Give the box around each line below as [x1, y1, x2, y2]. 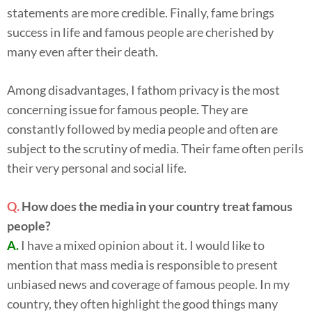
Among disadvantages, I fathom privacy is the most [7, 81, 280, 97]
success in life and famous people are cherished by [7, 24, 274, 40]
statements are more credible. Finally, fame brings [7, 4, 274, 20]
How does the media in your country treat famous [22, 198, 292, 214]
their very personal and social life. [7, 159, 187, 175]
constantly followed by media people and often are [7, 120, 278, 136]
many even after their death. [7, 43, 158, 59]
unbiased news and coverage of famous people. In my [7, 276, 290, 292]
